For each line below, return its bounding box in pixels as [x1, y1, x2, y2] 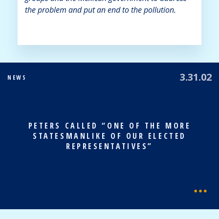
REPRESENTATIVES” [66, 140, 153, 152]
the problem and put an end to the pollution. [24, 4, 176, 15]
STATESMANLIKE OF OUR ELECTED [33, 130, 186, 141]
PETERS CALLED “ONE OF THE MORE [28, 120, 191, 131]
